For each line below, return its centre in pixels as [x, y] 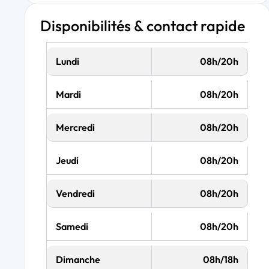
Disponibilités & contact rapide [143, 26]
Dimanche [78, 260]
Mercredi [75, 128]
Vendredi [75, 194]
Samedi [72, 227]
